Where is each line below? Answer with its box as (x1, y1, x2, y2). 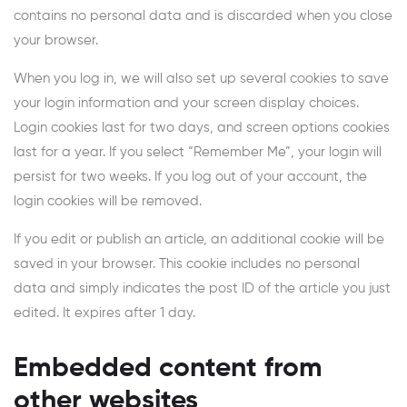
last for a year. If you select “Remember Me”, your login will (14, 145, 382, 160)
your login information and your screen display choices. (14, 96, 359, 111)
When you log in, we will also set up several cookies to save (14, 72, 389, 86)
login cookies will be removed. (14, 194, 202, 209)
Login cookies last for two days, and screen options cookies (14, 121, 390, 135)
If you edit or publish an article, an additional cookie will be (14, 233, 384, 247)
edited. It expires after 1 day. (14, 306, 195, 321)
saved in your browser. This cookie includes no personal (14, 257, 360, 272)
